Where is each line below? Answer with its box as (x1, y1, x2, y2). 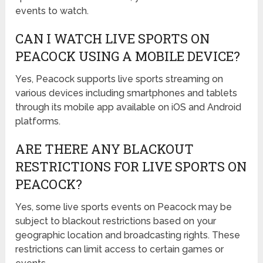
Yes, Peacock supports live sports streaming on (15, 73, 224, 85)
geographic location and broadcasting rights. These (15, 230, 241, 241)
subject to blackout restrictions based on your (15, 215, 217, 227)
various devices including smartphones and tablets (15, 87, 238, 99)
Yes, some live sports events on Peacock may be (15, 201, 232, 213)
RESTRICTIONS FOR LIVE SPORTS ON (15, 158, 247, 176)
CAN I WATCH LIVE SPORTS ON (15, 30, 210, 48)
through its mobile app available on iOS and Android (15, 102, 242, 113)
